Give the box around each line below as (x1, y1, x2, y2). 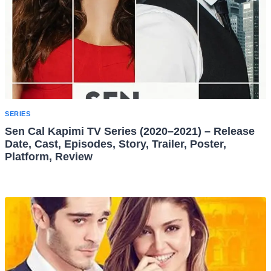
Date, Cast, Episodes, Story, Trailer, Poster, (5, 138, 226, 151)
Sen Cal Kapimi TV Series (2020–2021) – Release (5, 125, 255, 138)
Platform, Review (5, 151, 93, 163)
